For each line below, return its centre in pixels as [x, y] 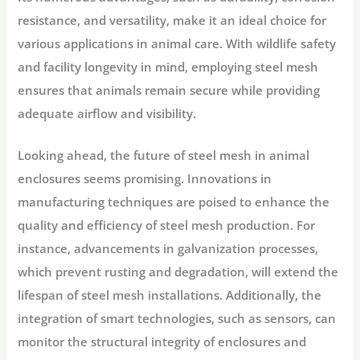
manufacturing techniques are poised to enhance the [174, 202]
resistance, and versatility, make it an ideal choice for [172, 20]
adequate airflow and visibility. [107, 113]
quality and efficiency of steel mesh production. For [167, 225]
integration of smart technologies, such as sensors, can [177, 319]
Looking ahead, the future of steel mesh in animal [164, 155]
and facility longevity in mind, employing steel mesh [168, 66]
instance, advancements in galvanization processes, [168, 249]
